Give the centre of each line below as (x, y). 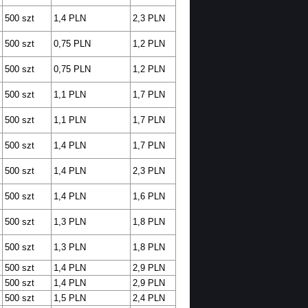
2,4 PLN (148, 298)
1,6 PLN (148, 197)
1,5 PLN (69, 298)
